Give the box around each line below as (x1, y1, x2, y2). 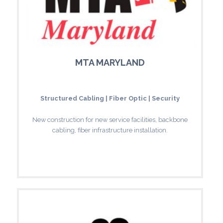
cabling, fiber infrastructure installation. (52, 126, 168, 134)
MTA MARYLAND (75, 57, 145, 68)
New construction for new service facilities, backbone (32, 115, 188, 123)
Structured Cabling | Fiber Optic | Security (40, 94, 180, 102)
